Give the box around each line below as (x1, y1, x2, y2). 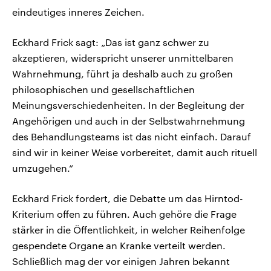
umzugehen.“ (12, 162, 73, 174)
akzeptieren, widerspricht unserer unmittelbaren (12, 52, 233, 64)
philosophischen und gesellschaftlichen (12, 83, 195, 96)
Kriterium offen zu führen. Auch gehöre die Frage (12, 208, 237, 220)
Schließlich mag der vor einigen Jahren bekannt (12, 255, 230, 267)
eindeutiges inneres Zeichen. (12, 6, 145, 18)
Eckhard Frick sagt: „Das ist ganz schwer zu (12, 36, 209, 48)
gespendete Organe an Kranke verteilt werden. (12, 240, 226, 252)
